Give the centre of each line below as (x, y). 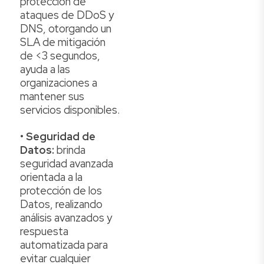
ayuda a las (45, 70)
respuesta (44, 232)
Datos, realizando (61, 204)
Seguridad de (61, 137)
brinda (70, 150)
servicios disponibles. (70, 110)
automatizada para (64, 245)
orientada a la (51, 177)
